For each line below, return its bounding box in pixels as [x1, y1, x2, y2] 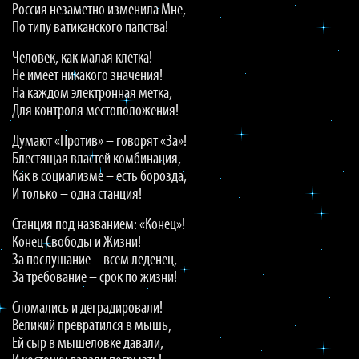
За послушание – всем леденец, [12, 252, 177, 268]
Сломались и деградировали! [12, 301, 163, 317]
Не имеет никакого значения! [12, 68, 163, 84]
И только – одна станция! [12, 187, 142, 203]
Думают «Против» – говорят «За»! [12, 134, 187, 150]
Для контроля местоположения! [12, 103, 179, 119]
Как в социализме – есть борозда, [12, 169, 187, 185]
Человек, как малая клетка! [12, 50, 152, 67]
